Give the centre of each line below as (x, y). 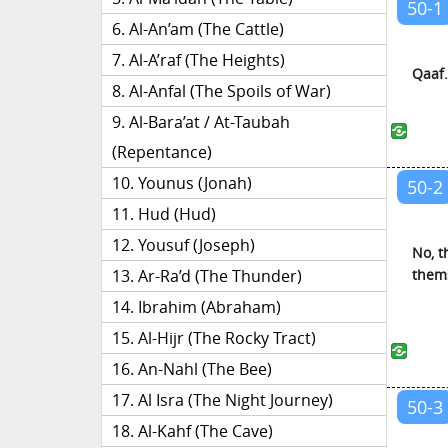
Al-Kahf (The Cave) (205, 431)
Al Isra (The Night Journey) (235, 400)
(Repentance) (162, 152)
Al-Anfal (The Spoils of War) (230, 91)
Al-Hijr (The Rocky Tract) (227, 338)
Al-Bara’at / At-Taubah (209, 122)
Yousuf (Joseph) (196, 245)
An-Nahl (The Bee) (205, 369)
